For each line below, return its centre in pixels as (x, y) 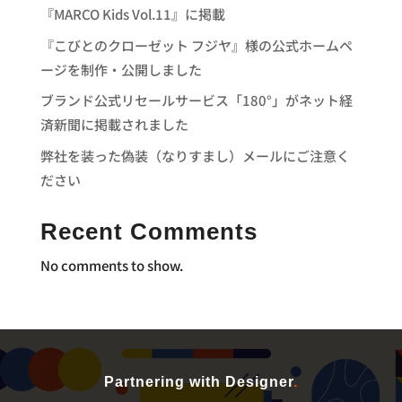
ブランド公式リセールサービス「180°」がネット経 (196, 100)
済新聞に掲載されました (114, 125)
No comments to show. (111, 265)
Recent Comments (149, 231)
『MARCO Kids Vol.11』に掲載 (132, 14)
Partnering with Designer (198, 381)
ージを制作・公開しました (121, 69)
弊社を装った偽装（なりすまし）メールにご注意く (195, 155)
